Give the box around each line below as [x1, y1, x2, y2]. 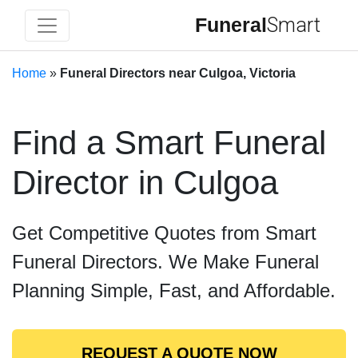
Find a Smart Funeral [12, 124, 326, 161]
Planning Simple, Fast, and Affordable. [12, 280, 336, 301]
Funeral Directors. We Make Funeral [12, 251, 319, 272]
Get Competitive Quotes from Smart [12, 222, 316, 244]
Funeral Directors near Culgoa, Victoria [60, 66, 296, 80]
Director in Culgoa [12, 164, 278, 201]
